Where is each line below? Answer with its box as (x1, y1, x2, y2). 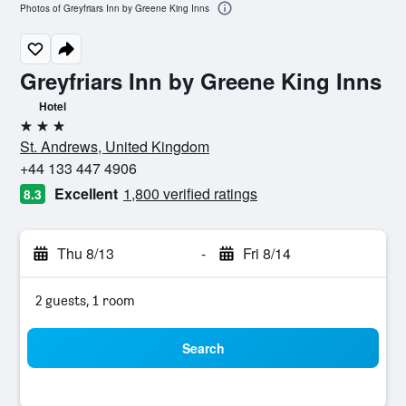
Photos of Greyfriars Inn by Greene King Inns (20, 2, 209, 15)
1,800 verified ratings (123, 183, 257, 204)
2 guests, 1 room (35, 292, 135, 309)
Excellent (54, 183, 118, 204)
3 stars (19, 124, 61, 141)
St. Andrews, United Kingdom (20, 136, 209, 157)
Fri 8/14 (242, 243, 291, 264)
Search (181, 339, 225, 357)
